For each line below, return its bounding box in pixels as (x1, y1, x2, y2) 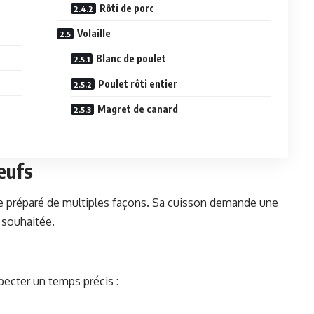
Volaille (77, 27, 111, 40)
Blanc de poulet (96, 53, 167, 65)
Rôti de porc (100, 2, 155, 15)
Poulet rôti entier (98, 78, 178, 90)
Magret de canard (97, 103, 179, 116)
